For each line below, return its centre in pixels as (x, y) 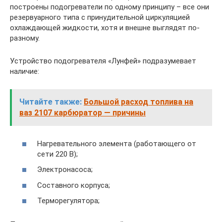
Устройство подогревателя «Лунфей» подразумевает (103, 61)
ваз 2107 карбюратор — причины (83, 113)
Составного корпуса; (74, 185)
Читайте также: (51, 102)
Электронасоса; (65, 169)
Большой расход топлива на (139, 102)
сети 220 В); (57, 154)
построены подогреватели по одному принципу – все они (110, 7)
